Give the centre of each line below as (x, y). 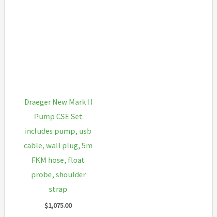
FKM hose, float (58, 160)
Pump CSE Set (58, 116)
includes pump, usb (58, 131)
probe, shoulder (58, 175)
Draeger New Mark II (58, 102)
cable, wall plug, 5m (58, 146)
